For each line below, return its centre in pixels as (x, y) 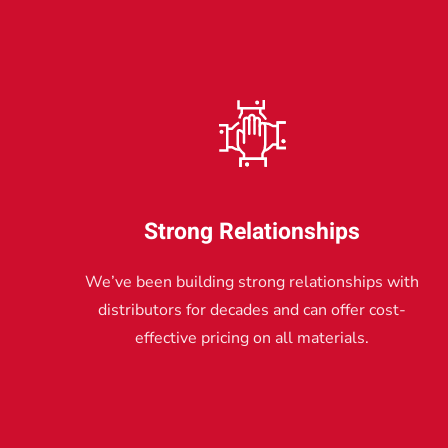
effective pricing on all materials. (252, 337)
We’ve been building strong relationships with (252, 281)
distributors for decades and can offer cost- (252, 309)
